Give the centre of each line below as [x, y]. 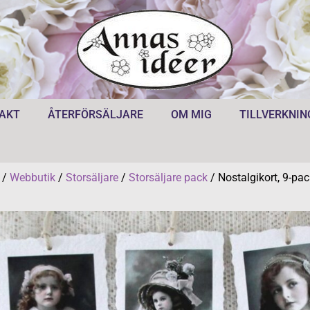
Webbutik [32, 177]
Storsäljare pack [168, 177]
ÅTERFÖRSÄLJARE [95, 115]
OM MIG [191, 115]
